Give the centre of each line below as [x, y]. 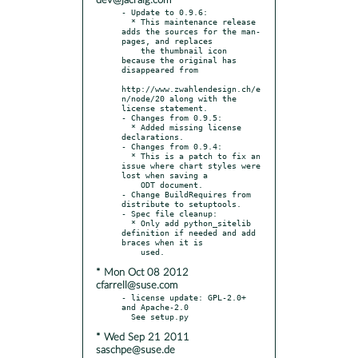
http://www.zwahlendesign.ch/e [191, 88]
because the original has [179, 60]
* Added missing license [126, 127]
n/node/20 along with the [179, 98]
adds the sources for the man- [191, 31]
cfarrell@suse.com [137, 285]
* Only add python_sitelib [126, 223]
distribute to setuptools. [181, 203]
